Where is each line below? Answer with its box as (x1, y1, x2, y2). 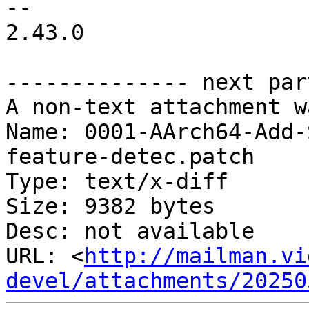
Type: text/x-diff (6, 169, 228, 195)
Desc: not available (6, 219, 255, 244)
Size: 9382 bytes (6, 194, 215, 219)
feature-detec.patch (6, 144, 255, 170)
